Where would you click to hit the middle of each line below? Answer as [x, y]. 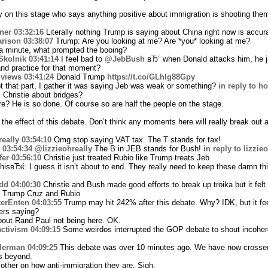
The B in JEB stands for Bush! [147, 148]
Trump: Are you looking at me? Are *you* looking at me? [151, 41]
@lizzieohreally [63, 148]
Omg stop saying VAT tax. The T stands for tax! [136, 139]
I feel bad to [81, 59]
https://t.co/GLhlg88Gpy [151, 77]
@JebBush [124, 59]
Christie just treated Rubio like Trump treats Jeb [125, 157]
